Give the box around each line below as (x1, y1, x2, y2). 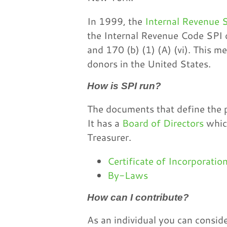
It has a (87, 116, 122, 129)
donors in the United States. (87, 57, 211, 70)
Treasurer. (87, 130, 131, 143)
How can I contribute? (87, 192, 189, 203)
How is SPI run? (87, 81, 161, 92)
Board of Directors (122, 116, 204, 129)
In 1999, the (87, 15, 145, 28)
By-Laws (107, 168, 148, 181)
